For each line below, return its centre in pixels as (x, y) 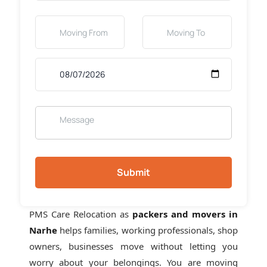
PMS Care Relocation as (81, 214)
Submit (133, 172)
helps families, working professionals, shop (148, 230)
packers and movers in (185, 214)
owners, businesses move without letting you (133, 246)
